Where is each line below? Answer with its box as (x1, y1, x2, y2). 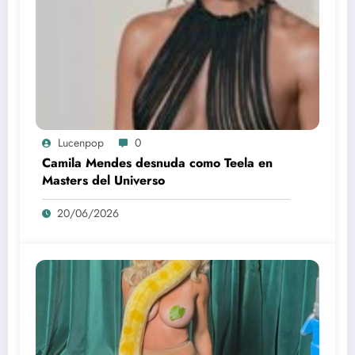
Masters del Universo (42, 171, 165, 190)
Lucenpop (58, 135, 104, 151)
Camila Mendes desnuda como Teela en (42, 154, 273, 173)
